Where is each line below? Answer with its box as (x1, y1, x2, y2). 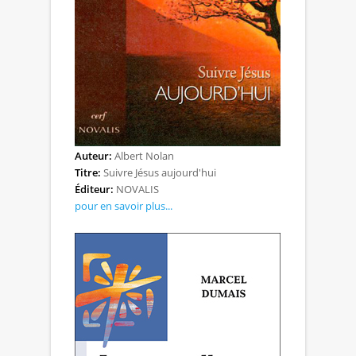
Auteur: (75, 148, 112, 163)
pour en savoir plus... (75, 198, 172, 213)
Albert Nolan (112, 148, 174, 163)
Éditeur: (75, 181, 114, 196)
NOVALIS (114, 181, 159, 196)
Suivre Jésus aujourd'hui (101, 164, 216, 180)
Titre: (75, 164, 101, 180)
